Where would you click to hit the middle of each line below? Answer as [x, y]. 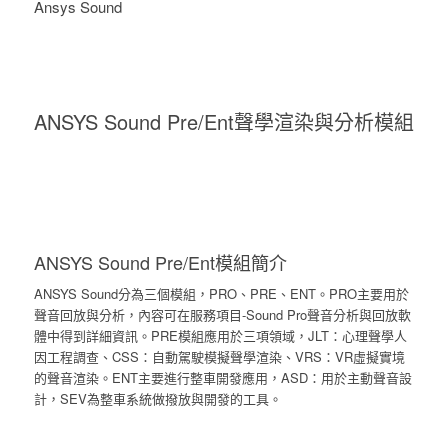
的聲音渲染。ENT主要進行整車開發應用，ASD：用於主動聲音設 [222, 378]
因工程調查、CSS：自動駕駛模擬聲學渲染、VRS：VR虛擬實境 [219, 357]
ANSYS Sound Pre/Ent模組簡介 [160, 262]
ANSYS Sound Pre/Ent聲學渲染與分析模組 [223, 121]
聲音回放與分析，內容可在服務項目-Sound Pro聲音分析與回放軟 [222, 315]
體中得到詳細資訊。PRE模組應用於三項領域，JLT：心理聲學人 [220, 336]
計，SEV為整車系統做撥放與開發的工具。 [157, 399]
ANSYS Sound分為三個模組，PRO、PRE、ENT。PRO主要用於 [221, 294]
